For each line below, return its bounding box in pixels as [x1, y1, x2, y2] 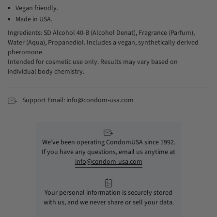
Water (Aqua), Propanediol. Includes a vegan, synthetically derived [8, 38, 199, 48]
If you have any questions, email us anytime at [42, 147, 175, 157]
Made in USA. [15, 15, 52, 25]
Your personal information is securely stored [45, 187, 172, 198]
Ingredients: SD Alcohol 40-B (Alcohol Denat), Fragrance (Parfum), [8, 28, 195, 38]
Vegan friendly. [15, 3, 58, 13]
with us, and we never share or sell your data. [43, 197, 174, 207]
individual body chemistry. [8, 67, 84, 77]
